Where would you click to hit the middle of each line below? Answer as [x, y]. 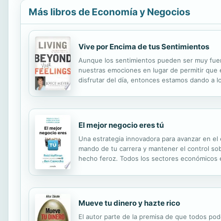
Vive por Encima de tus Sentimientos [144, 46]
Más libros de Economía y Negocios [110, 12]
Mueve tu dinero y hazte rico [129, 203]
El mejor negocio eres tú [121, 125]
